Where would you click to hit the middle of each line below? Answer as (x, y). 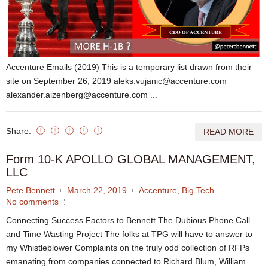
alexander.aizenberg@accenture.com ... (82, 94)
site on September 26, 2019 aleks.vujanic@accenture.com (116, 80)
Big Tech (198, 190)
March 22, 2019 (97, 190)
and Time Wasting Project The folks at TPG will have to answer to (129, 234)
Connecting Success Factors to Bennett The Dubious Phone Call (128, 220)
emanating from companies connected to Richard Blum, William (126, 261)
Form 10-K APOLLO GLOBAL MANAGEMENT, (131, 159)
